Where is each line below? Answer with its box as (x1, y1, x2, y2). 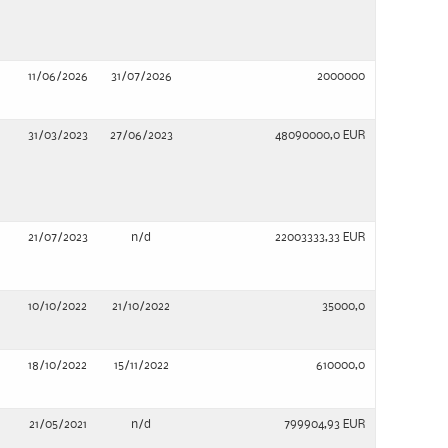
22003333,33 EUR (275, 232, 365, 243)
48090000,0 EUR (275, 130, 365, 141)
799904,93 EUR (284, 419, 365, 430)
